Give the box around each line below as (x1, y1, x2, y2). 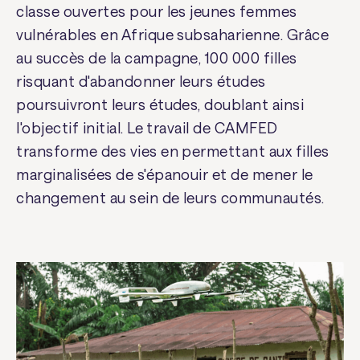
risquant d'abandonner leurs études (16, 72, 266, 91)
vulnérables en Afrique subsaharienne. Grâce (16, 26, 329, 44)
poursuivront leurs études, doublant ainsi (16, 96, 305, 114)
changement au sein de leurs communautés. (16, 189, 325, 207)
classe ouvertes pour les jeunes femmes (16, 2, 297, 21)
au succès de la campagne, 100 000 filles (16, 49, 297, 67)
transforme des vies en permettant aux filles (16, 142, 329, 161)
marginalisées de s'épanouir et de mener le (16, 166, 313, 184)
